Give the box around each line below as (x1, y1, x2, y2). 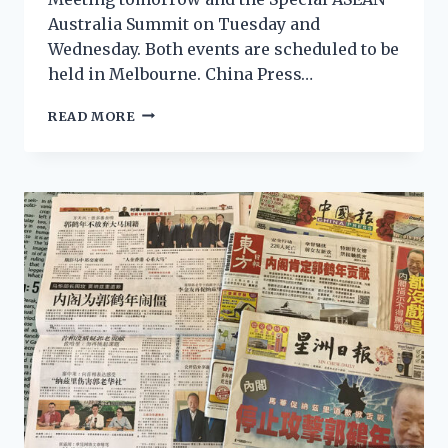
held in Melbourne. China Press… (48, 63, 313, 84)
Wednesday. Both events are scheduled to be (48, 38, 399, 59)
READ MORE (48, 107, 136, 124)
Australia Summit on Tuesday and (48, 13, 320, 34)
